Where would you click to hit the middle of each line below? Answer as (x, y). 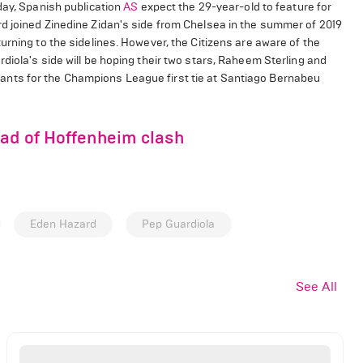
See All (316, 286)
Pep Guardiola (179, 224)
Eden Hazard (64, 224)
